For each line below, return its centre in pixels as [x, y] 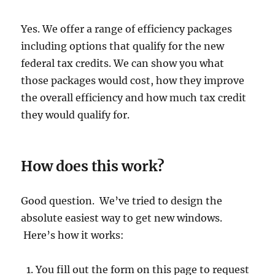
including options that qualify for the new [123, 46]
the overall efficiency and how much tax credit [134, 98]
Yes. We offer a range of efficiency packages [127, 29]
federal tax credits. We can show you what [123, 64]
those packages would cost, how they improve [133, 81]
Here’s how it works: [73, 235]
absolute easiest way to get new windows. [122, 218]
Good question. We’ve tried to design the [122, 201]
